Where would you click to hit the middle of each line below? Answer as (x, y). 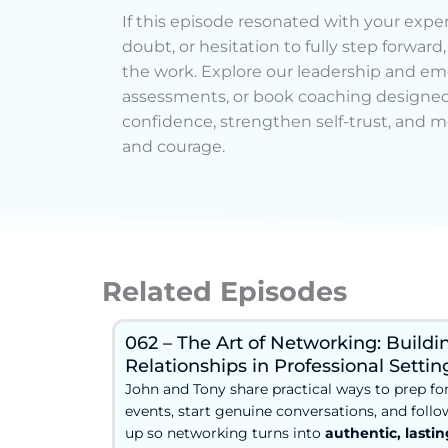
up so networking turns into (225, 432)
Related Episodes (224, 291)
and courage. (173, 147)
